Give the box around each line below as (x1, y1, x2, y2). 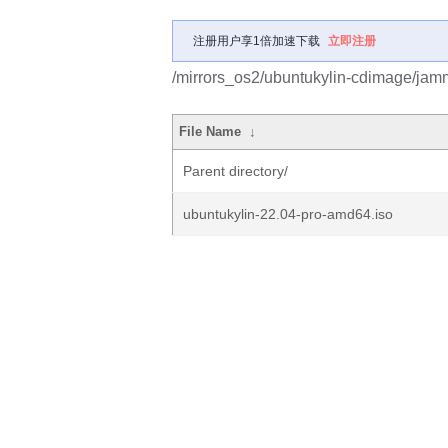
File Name (179, 124, 242, 139)
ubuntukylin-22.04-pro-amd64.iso (183, 206, 393, 222)
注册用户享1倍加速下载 (193, 34, 320, 48)
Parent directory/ (183, 163, 288, 179)
